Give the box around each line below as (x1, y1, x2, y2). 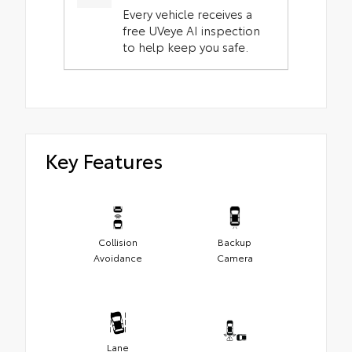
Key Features (46, 145, 163, 174)
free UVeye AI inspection (123, 21, 261, 39)
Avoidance (93, 251, 142, 265)
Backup (218, 235, 251, 249)
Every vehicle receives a (123, 5, 253, 23)
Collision (97, 235, 137, 249)
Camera (216, 251, 253, 265)
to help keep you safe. (123, 38, 249, 56)
